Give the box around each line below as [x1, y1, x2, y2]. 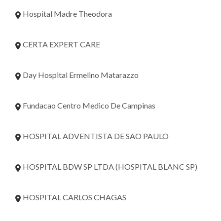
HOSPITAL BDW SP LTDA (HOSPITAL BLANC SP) [21, 161, 197, 171]
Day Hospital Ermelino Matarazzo [21, 70, 139, 79]
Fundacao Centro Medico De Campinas [21, 100, 155, 110]
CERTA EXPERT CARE [21, 39, 100, 49]
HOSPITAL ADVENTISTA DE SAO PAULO [21, 131, 169, 141]
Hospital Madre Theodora [21, 8, 112, 18]
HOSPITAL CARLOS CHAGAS [21, 192, 126, 202]
